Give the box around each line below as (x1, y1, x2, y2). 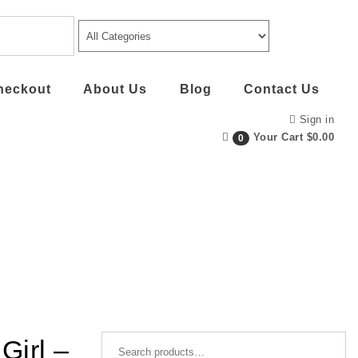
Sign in (299, 113, 334, 125)
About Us (83, 82, 147, 96)
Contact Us (244, 82, 320, 96)
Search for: (101, 333, 160, 345)
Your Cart (253, 131, 303, 143)
